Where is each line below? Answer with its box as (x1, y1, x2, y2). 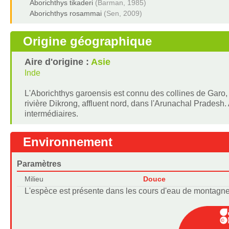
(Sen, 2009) (103, 9, 142, 17)
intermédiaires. (24, 109, 78, 118)
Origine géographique (22, 34, 152, 48)
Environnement (22, 135, 112, 149)
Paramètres (16, 159, 61, 168)
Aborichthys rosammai (29, 9, 102, 17)
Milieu (24, 175, 43, 183)
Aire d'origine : (24, 57, 91, 67)
